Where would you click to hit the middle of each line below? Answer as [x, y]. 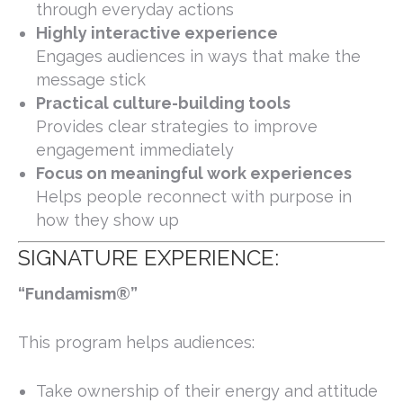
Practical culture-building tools [163, 103]
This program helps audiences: [136, 343]
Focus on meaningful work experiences [194, 174]
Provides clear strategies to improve [177, 127]
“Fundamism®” [78, 294]
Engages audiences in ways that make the [198, 57]
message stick [91, 80]
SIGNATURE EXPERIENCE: [148, 258]
